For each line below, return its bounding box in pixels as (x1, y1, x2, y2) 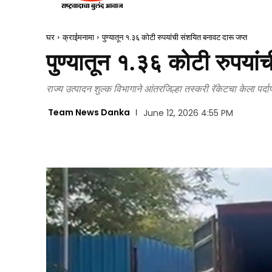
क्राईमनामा (63, 32, 94, 42)
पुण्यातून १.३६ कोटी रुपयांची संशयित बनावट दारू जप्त (102, 32, 247, 42)
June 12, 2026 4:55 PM (143, 107, 233, 120)
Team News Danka (48, 106, 130, 119)
